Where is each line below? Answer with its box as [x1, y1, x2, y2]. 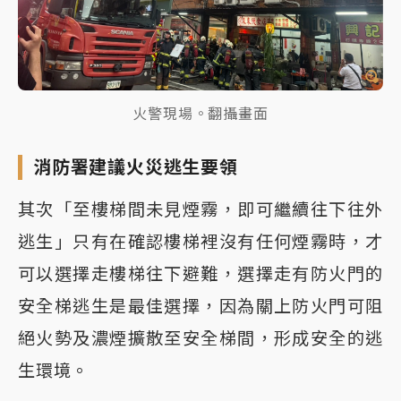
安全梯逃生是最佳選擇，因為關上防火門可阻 [18, 295, 383, 318]
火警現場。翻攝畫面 [132, 105, 269, 124]
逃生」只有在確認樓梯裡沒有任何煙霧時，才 [18, 231, 383, 253]
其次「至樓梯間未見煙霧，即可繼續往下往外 [18, 199, 383, 221]
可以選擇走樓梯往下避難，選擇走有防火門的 [18, 263, 383, 286]
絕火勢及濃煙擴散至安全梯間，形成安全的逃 [18, 328, 383, 350]
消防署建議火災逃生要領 [33, 157, 238, 179]
